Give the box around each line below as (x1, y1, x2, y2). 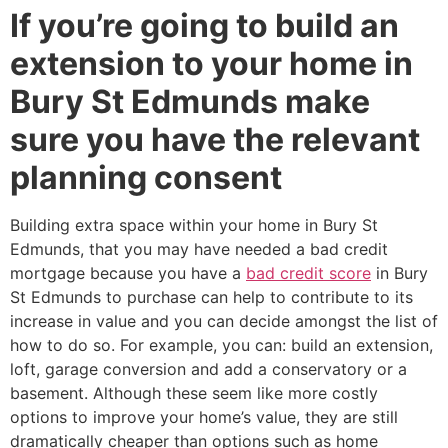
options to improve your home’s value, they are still (10, 406, 398, 427)
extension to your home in (10, 43, 413, 83)
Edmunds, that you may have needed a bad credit (10, 238, 388, 259)
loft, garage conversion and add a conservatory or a (10, 358, 407, 379)
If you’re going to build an (10, 5, 399, 45)
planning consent (10, 157, 282, 197)
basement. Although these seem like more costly (10, 382, 378, 403)
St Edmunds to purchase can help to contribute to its (10, 286, 413, 307)
